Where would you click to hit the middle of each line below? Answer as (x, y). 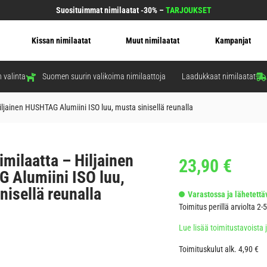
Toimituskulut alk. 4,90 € (219, 249)
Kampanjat (233, 41)
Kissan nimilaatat (61, 41)
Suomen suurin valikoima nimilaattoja (104, 77)
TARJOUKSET (188, 10)
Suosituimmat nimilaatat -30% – (111, 10)
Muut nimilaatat (153, 41)
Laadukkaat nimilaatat (219, 77)
